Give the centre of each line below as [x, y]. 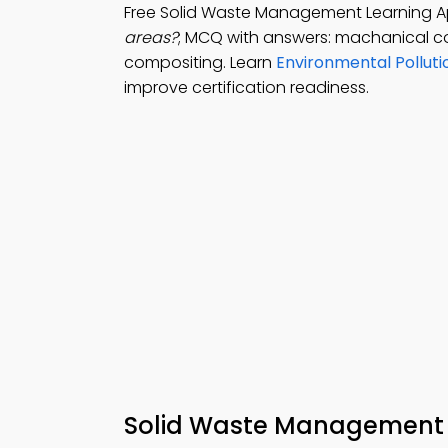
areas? [151, 37]
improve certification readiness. [246, 87]
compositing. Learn [200, 62]
